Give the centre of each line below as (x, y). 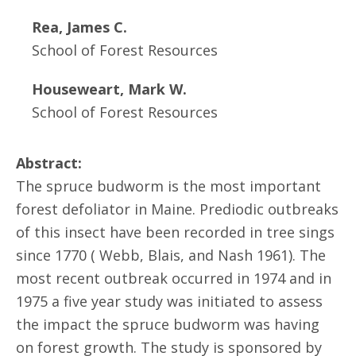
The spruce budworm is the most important (168, 186)
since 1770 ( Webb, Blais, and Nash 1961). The (171, 255)
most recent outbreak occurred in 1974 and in (174, 278)
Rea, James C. (79, 27)
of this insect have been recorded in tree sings (175, 232)
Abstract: (49, 163)
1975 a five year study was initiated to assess (169, 301)
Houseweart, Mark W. (109, 89)
